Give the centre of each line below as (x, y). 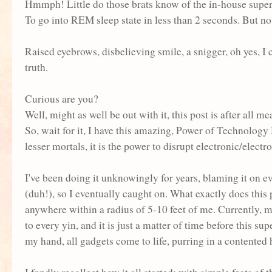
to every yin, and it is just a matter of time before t (132, 225)
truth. (36, 67)
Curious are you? (62, 98)
